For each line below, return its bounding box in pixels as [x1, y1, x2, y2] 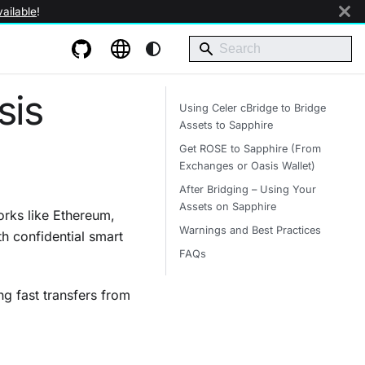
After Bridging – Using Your [179, 183, 316, 196]
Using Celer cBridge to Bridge [179, 102, 326, 114]
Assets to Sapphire [179, 119, 273, 131]
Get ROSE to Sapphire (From [179, 143, 321, 155]
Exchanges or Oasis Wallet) [179, 160, 315, 172]
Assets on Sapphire [179, 200, 276, 213]
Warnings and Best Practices [179, 224, 321, 236]
